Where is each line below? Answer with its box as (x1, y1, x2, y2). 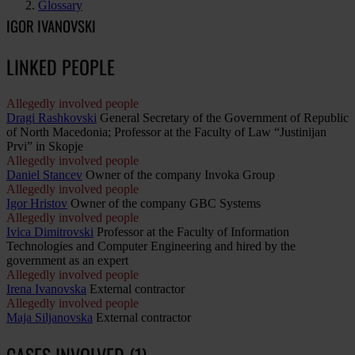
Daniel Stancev (6, 167, 82, 181)
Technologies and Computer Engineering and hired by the (6, 239, 296, 253)
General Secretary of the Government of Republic (100, 110, 349, 124)
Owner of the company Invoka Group (86, 167, 275, 181)
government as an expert (6, 253, 128, 267)
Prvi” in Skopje (6, 139, 83, 153)
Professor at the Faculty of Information (97, 224, 289, 239)
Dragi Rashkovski (6, 110, 97, 124)
